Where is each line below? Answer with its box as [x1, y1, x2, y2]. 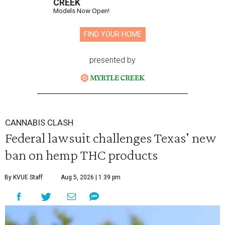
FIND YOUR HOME [83, 30, 142, 39]
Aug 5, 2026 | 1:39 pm [61, 173, 121, 181]
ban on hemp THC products [5, 146, 158, 163]
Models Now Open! [53, 7, 109, 15]
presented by [89, 55, 136, 65]
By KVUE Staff [5, 173, 43, 181]
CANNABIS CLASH [5, 117, 73, 128]
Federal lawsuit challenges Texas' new [5, 129, 216, 146]
